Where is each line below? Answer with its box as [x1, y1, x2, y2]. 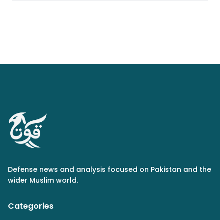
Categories [8, 200, 54, 212]
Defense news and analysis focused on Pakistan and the [8, 165, 211, 174]
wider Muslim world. [8, 175, 78, 185]
